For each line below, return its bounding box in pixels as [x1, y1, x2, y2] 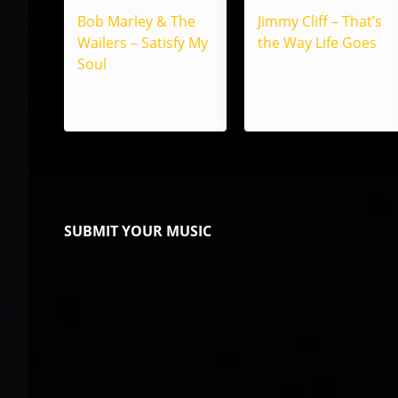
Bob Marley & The [77, 12, 195, 31]
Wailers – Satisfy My [77, 33, 208, 52]
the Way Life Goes [258, 33, 378, 52]
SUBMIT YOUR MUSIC [64, 221, 211, 241]
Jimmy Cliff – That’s [258, 12, 383, 31]
